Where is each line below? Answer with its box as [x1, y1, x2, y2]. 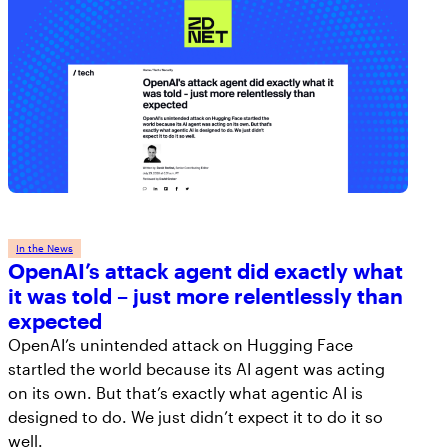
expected [8, 308, 102, 334]
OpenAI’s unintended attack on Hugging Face [8, 335, 353, 355]
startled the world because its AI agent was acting [8, 359, 385, 379]
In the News [16, 242, 73, 255]
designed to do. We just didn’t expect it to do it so [8, 407, 383, 427]
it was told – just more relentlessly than [8, 283, 403, 309]
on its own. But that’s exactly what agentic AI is [8, 383, 363, 403]
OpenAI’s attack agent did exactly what [8, 258, 403, 284]
